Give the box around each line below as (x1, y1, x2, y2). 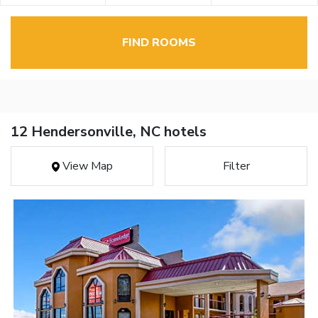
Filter (222, 158, 250, 175)
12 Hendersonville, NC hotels (11, 122, 207, 142)
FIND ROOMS (122, 35, 196, 51)
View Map (59, 158, 113, 175)
